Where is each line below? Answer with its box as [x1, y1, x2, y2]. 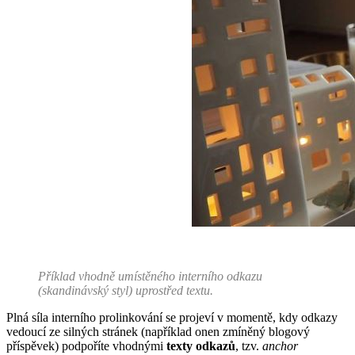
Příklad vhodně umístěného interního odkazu [38, 269, 262, 284]
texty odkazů [166, 339, 235, 353]
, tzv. [235, 339, 262, 353]
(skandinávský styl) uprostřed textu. [38, 284, 213, 298]
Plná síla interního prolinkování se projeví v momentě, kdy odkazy [6, 311, 338, 325]
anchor [262, 339, 298, 353]
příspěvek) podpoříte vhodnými [6, 339, 166, 353]
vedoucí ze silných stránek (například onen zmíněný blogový [6, 325, 310, 339]
